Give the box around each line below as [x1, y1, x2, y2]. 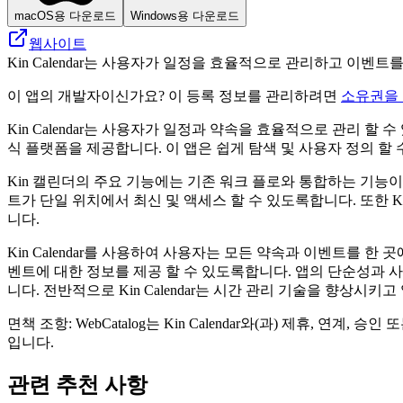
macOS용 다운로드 [14, 8, 116, 22]
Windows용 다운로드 [130, 8, 239, 22]
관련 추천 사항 [7, 372, 148, 397]
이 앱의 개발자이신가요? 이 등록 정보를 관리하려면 [7, 87, 341, 103]
